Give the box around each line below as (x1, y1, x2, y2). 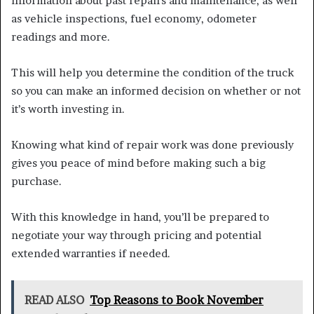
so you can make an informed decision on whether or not (11, 84, 301, 98)
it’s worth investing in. (11, 102, 125, 116)
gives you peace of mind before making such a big (11, 156, 266, 170)
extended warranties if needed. (11, 247, 170, 261)
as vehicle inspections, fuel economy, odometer (11, 12, 257, 26)
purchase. (11, 175, 62, 189)
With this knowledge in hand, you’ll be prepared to (11, 210, 269, 224)
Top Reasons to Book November (90, 293, 264, 308)
